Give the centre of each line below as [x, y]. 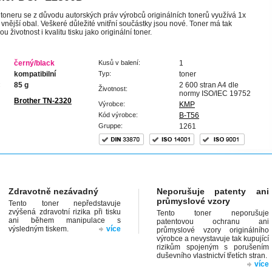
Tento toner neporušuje [212, 213]
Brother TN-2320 [43, 101]
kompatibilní [35, 74]
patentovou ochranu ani [212, 222]
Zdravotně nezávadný [53, 191]
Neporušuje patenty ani [212, 191]
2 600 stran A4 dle [209, 85]
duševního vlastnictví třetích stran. [212, 256]
